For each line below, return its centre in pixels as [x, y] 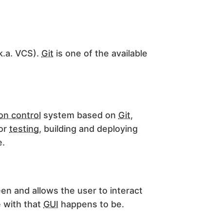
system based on [80, 115]
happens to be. [91, 204]
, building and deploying [88, 129]
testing [24, 129]
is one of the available [100, 53]
